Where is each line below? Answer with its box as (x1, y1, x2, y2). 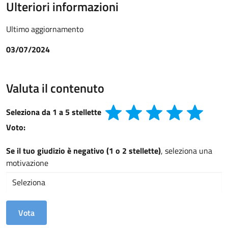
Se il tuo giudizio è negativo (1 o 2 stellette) (6, 145, 161, 157)
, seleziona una (161, 145, 212, 157)
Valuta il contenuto (6, 79, 104, 98)
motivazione (6, 157, 48, 169)
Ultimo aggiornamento (6, 23, 83, 36)
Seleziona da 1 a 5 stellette (6, 106, 101, 119)
